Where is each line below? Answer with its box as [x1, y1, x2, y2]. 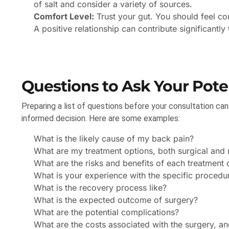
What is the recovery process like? [34, 182, 167, 193]
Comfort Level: [34, 11, 94, 22]
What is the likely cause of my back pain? [34, 133, 194, 144]
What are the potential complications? [34, 207, 179, 218]
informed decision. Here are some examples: [21, 113, 180, 124]
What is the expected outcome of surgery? [34, 195, 198, 205]
